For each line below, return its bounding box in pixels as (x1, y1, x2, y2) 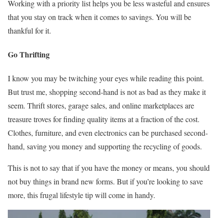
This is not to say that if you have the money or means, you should (8, 163, 210, 173)
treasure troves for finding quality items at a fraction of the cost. (8, 114, 200, 125)
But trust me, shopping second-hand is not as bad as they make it (8, 87, 206, 97)
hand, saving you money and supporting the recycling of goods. (8, 141, 202, 152)
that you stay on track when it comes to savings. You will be (8, 11, 191, 22)
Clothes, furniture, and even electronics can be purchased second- (8, 127, 208, 138)
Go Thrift (8, 49, 39, 60)
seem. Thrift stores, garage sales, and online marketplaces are (8, 100, 194, 111)
